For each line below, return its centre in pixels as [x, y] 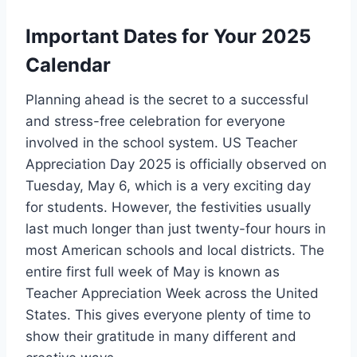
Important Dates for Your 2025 [168, 36]
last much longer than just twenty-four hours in [176, 228]
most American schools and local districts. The [175, 250]
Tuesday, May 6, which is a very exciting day [168, 185]
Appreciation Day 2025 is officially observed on [176, 164]
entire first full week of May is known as [153, 271]
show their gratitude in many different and [161, 336]
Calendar [68, 65]
